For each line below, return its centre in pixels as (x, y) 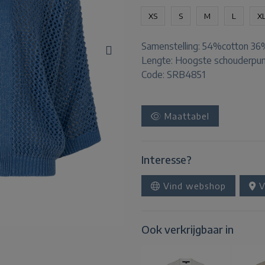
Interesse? (167, 159)
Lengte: (158, 60)
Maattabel (185, 116)
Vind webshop (193, 186)
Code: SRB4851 (173, 75)
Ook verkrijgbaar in (188, 229)
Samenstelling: (172, 46)
